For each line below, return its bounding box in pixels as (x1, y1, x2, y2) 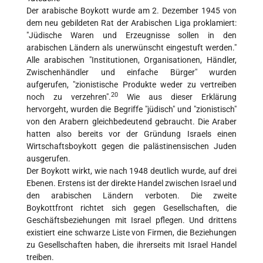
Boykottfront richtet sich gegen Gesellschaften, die (26, 203, 237, 213)
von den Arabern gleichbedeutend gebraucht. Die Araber (26, 117, 237, 127)
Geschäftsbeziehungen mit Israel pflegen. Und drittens (26, 215, 237, 225)
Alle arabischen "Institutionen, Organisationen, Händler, (26, 55, 237, 65)
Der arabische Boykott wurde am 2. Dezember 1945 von (26, 6, 237, 16)
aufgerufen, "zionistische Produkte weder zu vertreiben (26, 80, 237, 90)
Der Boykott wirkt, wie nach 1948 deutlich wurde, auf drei (26, 166, 237, 176)
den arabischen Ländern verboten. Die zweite (26, 191, 237, 201)
